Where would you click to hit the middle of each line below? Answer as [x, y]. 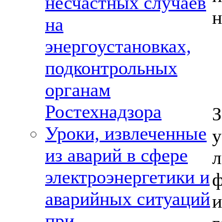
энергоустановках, [118, 46]
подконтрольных [111, 68]
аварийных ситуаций [128, 199]
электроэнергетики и [127, 177]
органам [78, 90]
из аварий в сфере [116, 155]
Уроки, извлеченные [126, 133]
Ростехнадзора [103, 111]
